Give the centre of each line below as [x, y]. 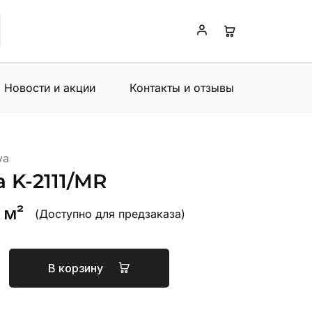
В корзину [77, 268]
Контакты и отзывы [181, 87]
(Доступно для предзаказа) [110, 213]
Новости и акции [49, 87]
